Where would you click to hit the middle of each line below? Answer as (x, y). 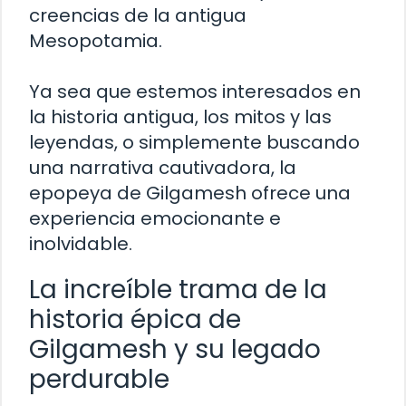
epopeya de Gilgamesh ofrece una (190, 193)
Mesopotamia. (96, 41)
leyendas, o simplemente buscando (194, 143)
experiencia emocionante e (155, 219)
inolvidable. (81, 244)
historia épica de (135, 320)
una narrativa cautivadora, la (163, 168)
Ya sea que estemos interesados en (195, 92)
